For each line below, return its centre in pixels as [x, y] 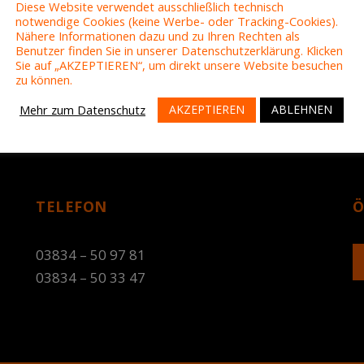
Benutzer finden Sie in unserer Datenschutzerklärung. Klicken [179, 50]
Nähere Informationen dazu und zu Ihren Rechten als [158, 35]
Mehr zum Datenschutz [82, 110]
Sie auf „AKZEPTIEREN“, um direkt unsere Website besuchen [179, 65]
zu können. [44, 79]
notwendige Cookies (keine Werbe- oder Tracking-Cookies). [177, 21]
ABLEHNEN [302, 109]
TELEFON [71, 206]
